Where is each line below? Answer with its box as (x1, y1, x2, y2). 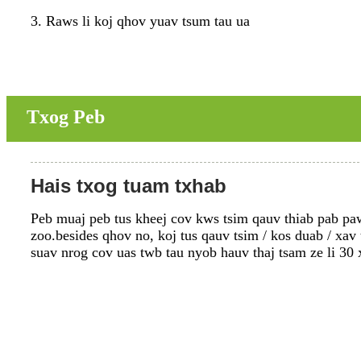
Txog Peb (27, 106, 105, 127)
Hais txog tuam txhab (31, 174, 226, 197)
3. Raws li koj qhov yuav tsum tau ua (31, 12, 250, 29)
